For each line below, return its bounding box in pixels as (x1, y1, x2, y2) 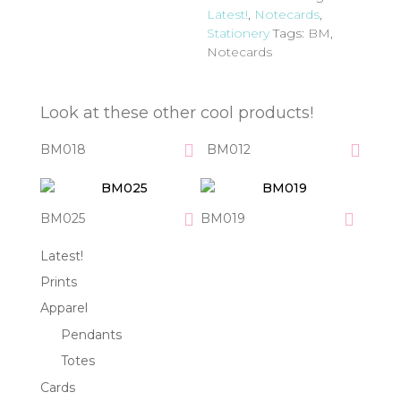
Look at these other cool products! (39, 102, 313, 123)
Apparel (39, 300, 88, 317)
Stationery (207, 24, 270, 41)
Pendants (60, 326, 122, 343)
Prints (39, 274, 77, 291)
